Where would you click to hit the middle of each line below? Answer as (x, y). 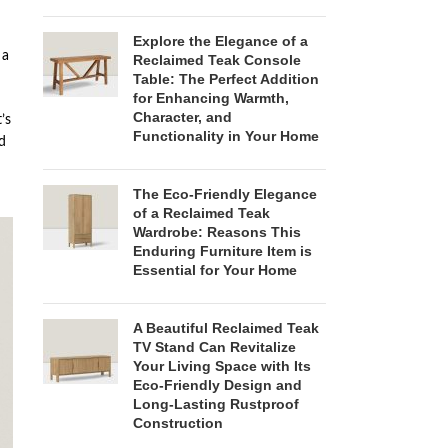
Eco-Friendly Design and (217, 385)
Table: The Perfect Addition (225, 79)
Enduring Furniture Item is (222, 251)
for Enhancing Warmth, (210, 98)
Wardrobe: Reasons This (216, 232)
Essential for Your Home (214, 270)
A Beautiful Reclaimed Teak (225, 328)
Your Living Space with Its (221, 366)
